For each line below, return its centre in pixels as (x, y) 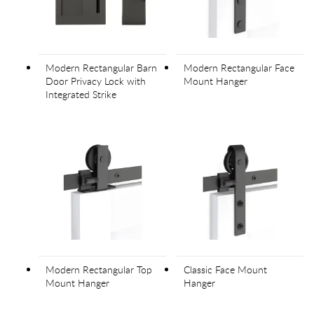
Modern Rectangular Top (99, 269)
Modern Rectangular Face (239, 68)
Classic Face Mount (225, 269)
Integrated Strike (81, 95)
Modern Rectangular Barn (101, 68)
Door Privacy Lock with (96, 81)
